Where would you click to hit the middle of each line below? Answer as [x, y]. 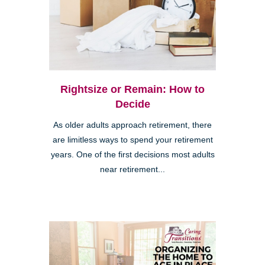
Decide [132, 104]
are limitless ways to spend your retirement [132, 140]
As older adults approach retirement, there [132, 125]
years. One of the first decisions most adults [132, 155]
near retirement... [132, 170]
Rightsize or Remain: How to [132, 90]
